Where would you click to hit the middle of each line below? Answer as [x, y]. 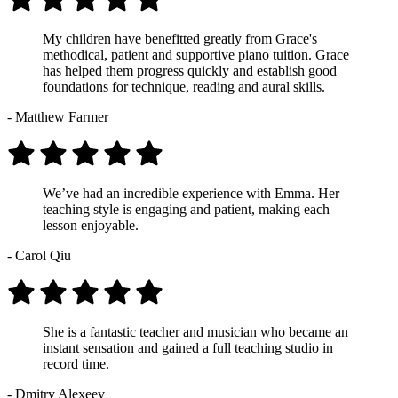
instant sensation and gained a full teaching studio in [188, 347]
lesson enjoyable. [91, 225]
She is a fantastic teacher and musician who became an [195, 331]
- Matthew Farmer [58, 116]
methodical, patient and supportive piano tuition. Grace [196, 54]
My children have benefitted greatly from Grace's [180, 38]
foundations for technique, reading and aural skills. [184, 86]
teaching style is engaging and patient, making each [186, 209]
